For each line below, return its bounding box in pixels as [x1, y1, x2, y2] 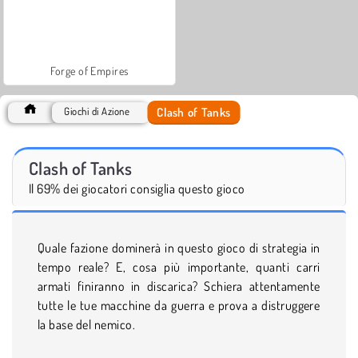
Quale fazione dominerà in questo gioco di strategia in [38, 239, 320, 256]
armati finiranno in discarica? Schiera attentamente [38, 277, 320, 294]
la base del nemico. [38, 316, 136, 332]
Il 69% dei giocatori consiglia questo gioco [29, 180, 245, 197]
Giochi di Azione [64, 104, 130, 117]
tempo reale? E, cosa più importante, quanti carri [38, 258, 320, 275]
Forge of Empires [50, 63, 129, 78]
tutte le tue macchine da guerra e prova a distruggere [38, 296, 320, 313]
